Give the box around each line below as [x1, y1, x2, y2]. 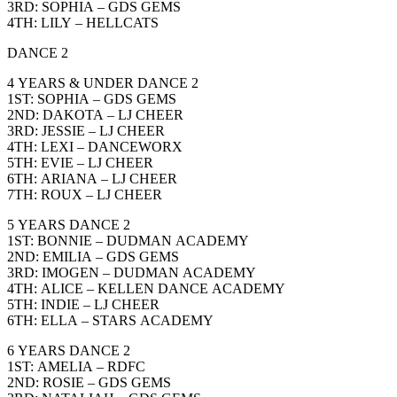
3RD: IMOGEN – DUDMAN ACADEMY [7, 264, 256, 280]
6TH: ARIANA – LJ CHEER [7, 170, 177, 186]
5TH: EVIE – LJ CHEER [7, 154, 153, 170]
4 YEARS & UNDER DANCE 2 [7, 74, 198, 90]
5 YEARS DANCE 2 [7, 216, 130, 232]
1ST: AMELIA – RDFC [7, 358, 145, 374]
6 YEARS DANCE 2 [7, 342, 130, 358]
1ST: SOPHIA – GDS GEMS [7, 90, 176, 106]
